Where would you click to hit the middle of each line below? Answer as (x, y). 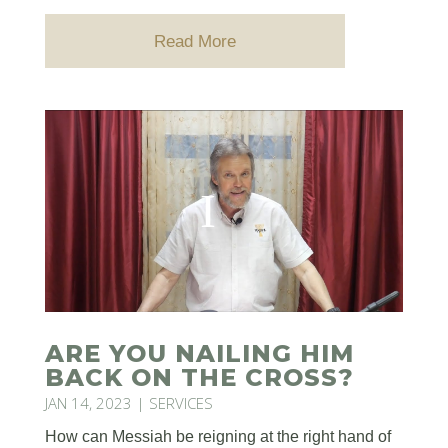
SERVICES (180, 403)
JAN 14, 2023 (88, 403)
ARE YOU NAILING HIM (199, 354)
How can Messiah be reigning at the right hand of (217, 437)
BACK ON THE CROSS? (199, 378)
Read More (194, 41)
